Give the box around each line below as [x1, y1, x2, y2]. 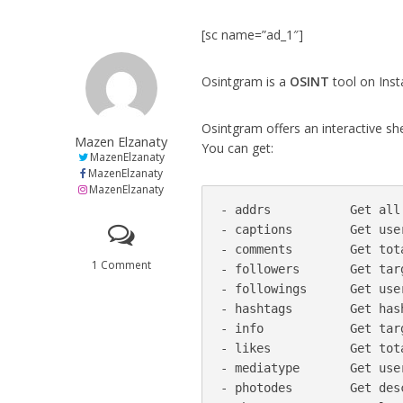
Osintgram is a [201, 73, 291, 90]
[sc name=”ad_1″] [201, 26, 304, 43]
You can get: [201, 139, 274, 157]
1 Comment [91, 257, 151, 273]
